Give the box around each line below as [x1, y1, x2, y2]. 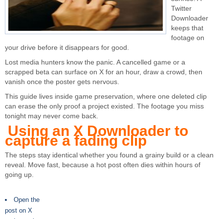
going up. [5, 171, 34, 178]
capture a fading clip [5, 132, 147, 149]
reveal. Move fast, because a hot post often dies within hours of [5, 161, 200, 169]
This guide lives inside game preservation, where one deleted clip [5, 93, 207, 100]
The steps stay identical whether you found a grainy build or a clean [5, 152, 214, 159]
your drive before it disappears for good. [5, 44, 129, 51]
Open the [14, 196, 40, 203]
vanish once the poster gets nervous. [5, 78, 119, 86]
